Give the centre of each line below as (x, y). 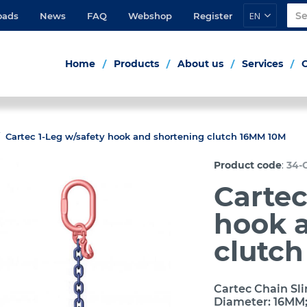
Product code (248, 165)
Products (136, 64)
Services (262, 64)
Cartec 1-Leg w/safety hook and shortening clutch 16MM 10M (145, 136)
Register (213, 15)
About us (200, 64)
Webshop (150, 15)
